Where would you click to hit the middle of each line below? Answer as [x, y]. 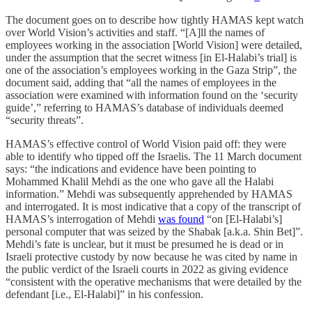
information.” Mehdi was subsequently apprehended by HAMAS [149, 194]
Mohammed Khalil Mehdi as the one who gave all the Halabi [140, 182]
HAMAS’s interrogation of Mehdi [82, 219]
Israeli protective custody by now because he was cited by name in [151, 257]
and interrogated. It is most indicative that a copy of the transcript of [153, 207]
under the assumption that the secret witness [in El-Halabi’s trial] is [151, 58]
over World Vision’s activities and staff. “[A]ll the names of [135, 33]
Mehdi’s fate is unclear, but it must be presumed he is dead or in [145, 244]
